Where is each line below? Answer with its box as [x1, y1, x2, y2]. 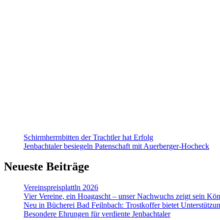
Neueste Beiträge [4, 160, 89, 173]
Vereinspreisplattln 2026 [24, 183, 98, 192]
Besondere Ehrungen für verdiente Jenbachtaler [24, 210, 170, 219]
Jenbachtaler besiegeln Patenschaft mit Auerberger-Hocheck [24, 141, 209, 150]
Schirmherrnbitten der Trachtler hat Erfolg [24, 133, 153, 141]
